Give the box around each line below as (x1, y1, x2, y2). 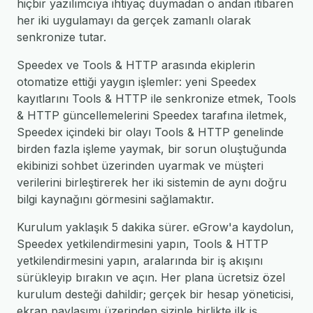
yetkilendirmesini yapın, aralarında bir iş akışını (17, 254, 263, 268)
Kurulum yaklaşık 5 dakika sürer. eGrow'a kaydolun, (17, 220, 294, 234)
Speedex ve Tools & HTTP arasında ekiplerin (17, 58, 255, 72)
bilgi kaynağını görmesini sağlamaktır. (17, 192, 214, 206)
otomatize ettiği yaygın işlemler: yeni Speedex (17, 75, 256, 89)
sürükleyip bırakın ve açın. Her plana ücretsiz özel (17, 270, 285, 284)
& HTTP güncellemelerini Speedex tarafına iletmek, (17, 108, 287, 122)
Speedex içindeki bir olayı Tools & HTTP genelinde (17, 125, 284, 139)
